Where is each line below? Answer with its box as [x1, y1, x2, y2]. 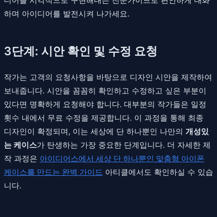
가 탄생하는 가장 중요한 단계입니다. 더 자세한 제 [37, 139, 211, 150]
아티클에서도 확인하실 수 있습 [103, 167, 213, 177]
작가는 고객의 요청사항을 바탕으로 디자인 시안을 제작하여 [4, 72, 212, 82]
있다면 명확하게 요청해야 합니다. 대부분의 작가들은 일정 [4, 99, 206, 109]
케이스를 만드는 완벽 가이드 [4, 167, 103, 177]
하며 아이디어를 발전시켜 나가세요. [4, 8, 129, 18]
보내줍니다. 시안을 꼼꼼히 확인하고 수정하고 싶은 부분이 [4, 85, 206, 95]
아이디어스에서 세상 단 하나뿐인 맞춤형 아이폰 [40, 153, 204, 163]
